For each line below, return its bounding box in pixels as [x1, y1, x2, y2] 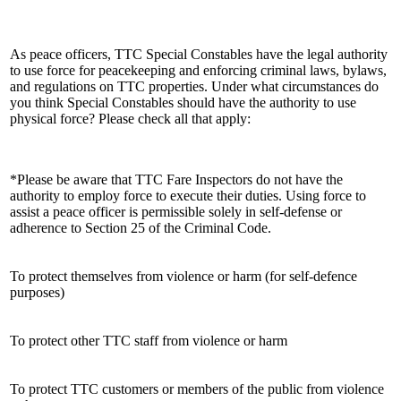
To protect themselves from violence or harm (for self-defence [10, 268, 357, 284]
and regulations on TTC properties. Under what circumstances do [10, 78, 379, 94]
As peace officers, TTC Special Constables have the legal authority [10, 46, 388, 62]
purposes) [10, 284, 64, 300]
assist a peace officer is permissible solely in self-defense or [10, 203, 342, 219]
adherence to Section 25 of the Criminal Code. [10, 219, 271, 235]
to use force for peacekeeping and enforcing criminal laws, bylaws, [10, 62, 387, 78]
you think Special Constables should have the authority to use [10, 94, 356, 110]
